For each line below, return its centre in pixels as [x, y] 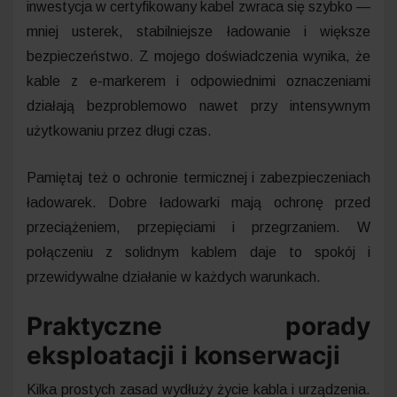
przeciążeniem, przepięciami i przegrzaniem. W [198, 227]
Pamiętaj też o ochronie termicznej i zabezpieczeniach [198, 177]
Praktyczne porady [198, 326]
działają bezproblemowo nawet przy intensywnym [198, 105]
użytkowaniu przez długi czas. [119, 130]
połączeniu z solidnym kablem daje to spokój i [198, 252]
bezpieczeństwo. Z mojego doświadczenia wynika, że [198, 56]
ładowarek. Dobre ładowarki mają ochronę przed [198, 202]
